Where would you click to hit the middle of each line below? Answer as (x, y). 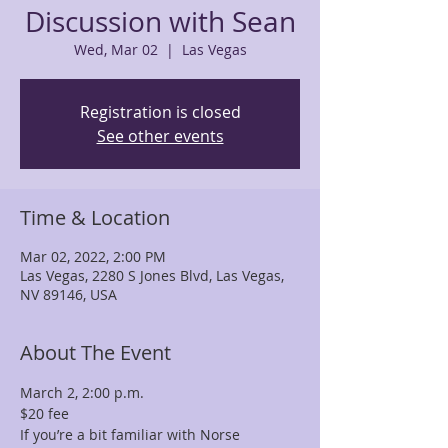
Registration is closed (160, 112)
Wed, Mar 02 (115, 49)
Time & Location (95, 217)
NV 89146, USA (68, 294)
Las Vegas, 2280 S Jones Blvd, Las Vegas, (152, 275)
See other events (160, 136)
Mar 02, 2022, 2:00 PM (93, 256)
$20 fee (44, 413)
